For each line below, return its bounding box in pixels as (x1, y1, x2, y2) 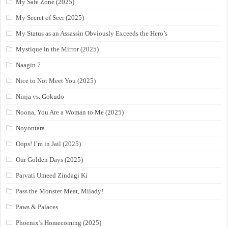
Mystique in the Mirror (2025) (16, 45, 99, 53)
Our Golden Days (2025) (16, 156, 83, 164)
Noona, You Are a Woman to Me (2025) (16, 108, 124, 117)
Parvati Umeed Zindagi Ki (16, 172, 88, 180)
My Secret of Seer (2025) (16, 14, 84, 22)
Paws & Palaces (16, 203, 59, 211)
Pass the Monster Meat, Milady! (16, 187, 104, 195)
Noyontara (16, 124, 45, 132)
